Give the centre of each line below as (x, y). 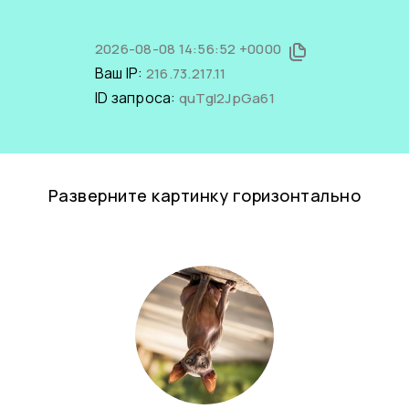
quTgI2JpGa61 (226, 98)
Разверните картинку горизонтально (204, 195)
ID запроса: (136, 98)
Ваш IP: (120, 73)
